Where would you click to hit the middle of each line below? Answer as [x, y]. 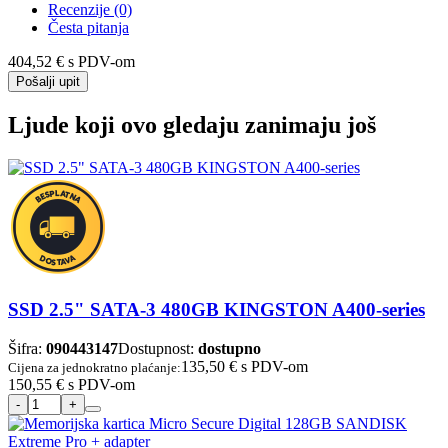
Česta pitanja [88, 27]
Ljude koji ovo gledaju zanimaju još [192, 124]
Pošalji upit [48, 81]
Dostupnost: [158, 349]
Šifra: [27, 349]
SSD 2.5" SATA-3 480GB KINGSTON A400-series [216, 310]
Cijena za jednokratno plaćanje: [94, 368]
